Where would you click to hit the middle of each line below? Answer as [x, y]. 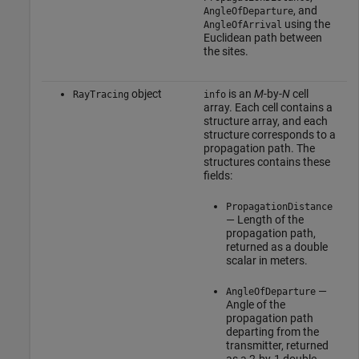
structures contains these [266, 162]
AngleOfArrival [242, 25]
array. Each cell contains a [268, 108]
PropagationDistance [279, 207]
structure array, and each [265, 121]
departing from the [272, 332]
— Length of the [264, 220]
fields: [218, 176]
